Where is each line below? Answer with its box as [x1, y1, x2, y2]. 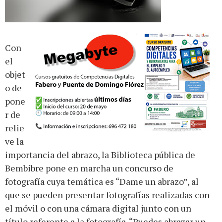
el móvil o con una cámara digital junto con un [5, 202, 191, 215]
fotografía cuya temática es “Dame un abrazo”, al [5, 175, 199, 188]
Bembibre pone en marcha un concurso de [5, 162, 173, 174]
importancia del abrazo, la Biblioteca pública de [5, 149, 195, 161]
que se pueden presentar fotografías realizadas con [5, 189, 210, 201]
